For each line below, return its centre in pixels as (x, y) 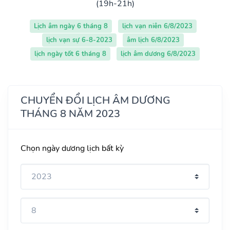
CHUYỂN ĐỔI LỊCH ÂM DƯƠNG (95, 100)
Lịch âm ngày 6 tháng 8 (71, 26)
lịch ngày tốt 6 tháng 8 (70, 54)
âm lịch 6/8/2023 (153, 40)
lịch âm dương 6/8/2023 (158, 54)
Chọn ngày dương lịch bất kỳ (72, 148)
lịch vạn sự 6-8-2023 (79, 40)
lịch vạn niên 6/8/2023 (157, 26)
